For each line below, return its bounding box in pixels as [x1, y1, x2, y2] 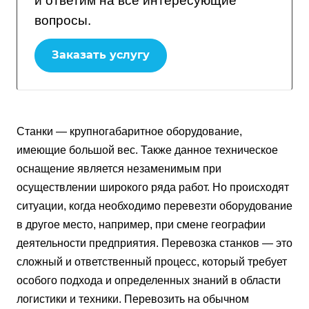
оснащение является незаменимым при [17, 163, 221, 175]
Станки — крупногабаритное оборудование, [17, 126, 242, 138]
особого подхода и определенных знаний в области [17, 275, 281, 287]
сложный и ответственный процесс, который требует [17, 256, 287, 268]
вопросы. [34, 13, 91, 28]
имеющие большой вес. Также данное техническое [17, 144, 278, 157]
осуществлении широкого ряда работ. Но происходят [17, 181, 289, 194]
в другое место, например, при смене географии [17, 219, 266, 231]
